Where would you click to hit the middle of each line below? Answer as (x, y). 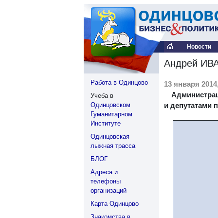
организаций (109, 191)
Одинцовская (110, 136)
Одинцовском (110, 105)
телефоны (106, 181)
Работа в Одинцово (119, 82)
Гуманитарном (111, 114)
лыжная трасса (113, 146)
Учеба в (102, 96)
